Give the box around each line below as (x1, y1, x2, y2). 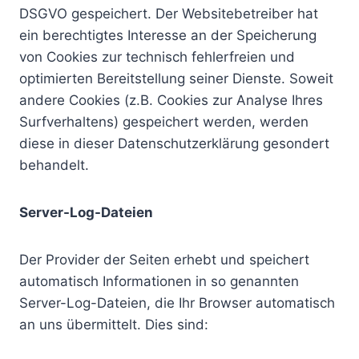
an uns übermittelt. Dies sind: (19, 317, 208, 333)
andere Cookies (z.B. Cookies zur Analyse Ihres (19, 92, 323, 108)
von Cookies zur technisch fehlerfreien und (19, 49, 295, 65)
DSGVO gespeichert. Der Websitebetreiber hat (19, 6, 318, 22)
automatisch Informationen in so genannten (19, 273, 299, 289)
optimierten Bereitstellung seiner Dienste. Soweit (19, 71, 333, 87)
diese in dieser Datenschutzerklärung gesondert (19, 135, 329, 151)
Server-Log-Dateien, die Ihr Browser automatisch (19, 295, 335, 311)
